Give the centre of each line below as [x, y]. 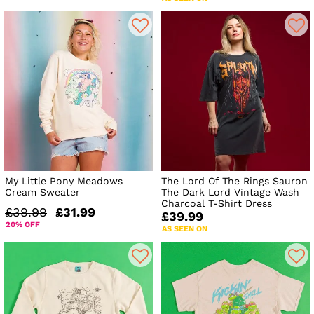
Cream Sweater [42, 192]
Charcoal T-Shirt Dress [217, 203]
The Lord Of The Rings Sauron [235, 180]
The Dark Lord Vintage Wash [231, 192]
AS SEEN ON [185, 228]
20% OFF [23, 224]
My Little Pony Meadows [64, 180]
